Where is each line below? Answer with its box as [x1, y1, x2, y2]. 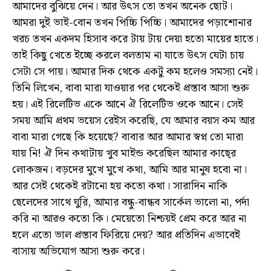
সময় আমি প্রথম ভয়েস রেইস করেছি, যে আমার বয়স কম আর [12, 111, 255, 129]
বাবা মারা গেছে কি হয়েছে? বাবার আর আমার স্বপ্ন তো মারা [12, 128, 243, 146]
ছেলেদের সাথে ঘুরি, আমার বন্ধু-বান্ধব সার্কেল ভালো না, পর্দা [12, 193, 249, 211]
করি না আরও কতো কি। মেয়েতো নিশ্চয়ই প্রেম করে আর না [12, 209, 246, 227]
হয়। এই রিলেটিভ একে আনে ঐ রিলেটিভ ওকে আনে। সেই [12, 95, 243, 113]
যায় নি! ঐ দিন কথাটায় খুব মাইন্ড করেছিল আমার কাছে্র [12, 144, 236, 162]
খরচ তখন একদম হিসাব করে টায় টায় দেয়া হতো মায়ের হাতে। [12, 30, 258, 48]
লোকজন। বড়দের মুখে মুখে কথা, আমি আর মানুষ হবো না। [12, 160, 247, 178]
